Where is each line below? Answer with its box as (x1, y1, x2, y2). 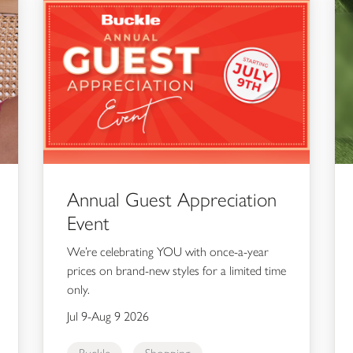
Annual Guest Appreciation (66, 188, 277, 212)
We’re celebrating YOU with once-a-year (66, 244, 269, 260)
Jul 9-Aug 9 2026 (66, 309, 149, 325)
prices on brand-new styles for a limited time (66, 263, 286, 279)
